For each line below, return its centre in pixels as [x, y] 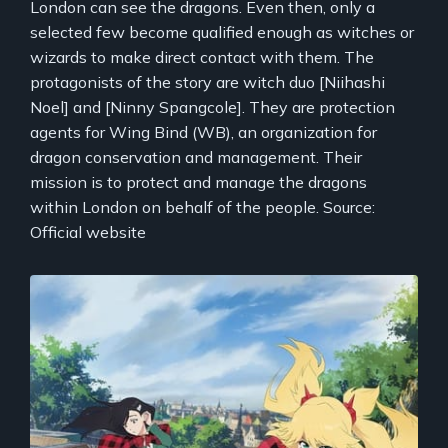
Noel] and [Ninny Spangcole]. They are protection [212, 106]
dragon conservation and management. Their [196, 156]
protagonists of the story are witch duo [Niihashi [207, 81]
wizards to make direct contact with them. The [202, 56]
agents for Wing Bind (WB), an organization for [203, 131]
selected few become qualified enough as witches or [222, 31]
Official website [88, 231]
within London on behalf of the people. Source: [202, 206]
